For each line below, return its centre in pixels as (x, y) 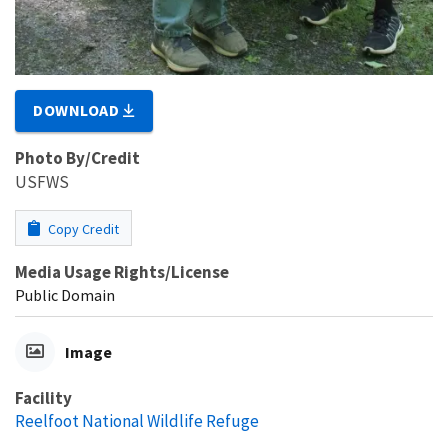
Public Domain (65, 295)
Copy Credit (82, 229)
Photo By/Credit (77, 158)
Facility (43, 398)
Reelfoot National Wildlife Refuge (137, 421)
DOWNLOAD (78, 110)
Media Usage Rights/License (122, 272)
